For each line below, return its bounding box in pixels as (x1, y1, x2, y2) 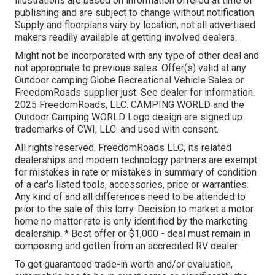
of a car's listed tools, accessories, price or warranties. (15, 179, 249, 191)
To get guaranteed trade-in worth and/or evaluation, (15, 258, 233, 271)
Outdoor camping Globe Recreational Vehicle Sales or (15, 74, 244, 87)
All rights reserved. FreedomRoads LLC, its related (15, 142, 231, 154)
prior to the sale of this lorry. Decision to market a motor (15, 203, 254, 215)
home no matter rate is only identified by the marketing (15, 215, 248, 228)
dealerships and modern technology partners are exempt (15, 154, 257, 166)
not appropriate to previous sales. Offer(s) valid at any (15, 62, 246, 74)
